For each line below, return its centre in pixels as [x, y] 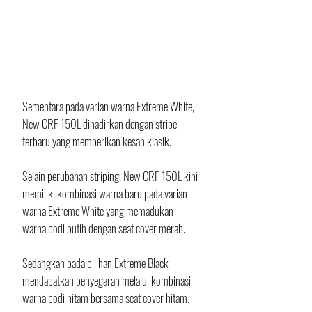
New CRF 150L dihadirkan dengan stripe [101, 124]
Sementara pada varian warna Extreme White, [109, 107]
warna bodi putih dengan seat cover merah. [105, 228]
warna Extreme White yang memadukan [99, 211]
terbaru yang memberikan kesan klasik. [97, 141]
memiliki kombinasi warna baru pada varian [106, 194]
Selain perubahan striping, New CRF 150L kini [111, 176]
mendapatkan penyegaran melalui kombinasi [108, 281]
